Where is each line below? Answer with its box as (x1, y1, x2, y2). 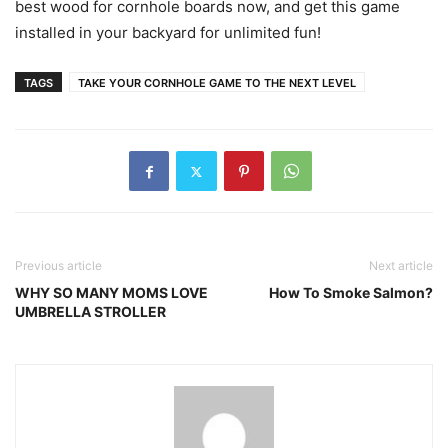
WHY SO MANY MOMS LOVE (15, 284, 208, 302)
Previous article (15, 258, 102, 274)
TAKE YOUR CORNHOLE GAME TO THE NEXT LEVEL (78, 76, 356, 91)
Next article (369, 258, 433, 274)
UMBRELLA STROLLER (15, 303, 166, 321)
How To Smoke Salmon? (269, 284, 433, 302)
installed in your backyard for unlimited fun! (15, 23, 321, 43)
